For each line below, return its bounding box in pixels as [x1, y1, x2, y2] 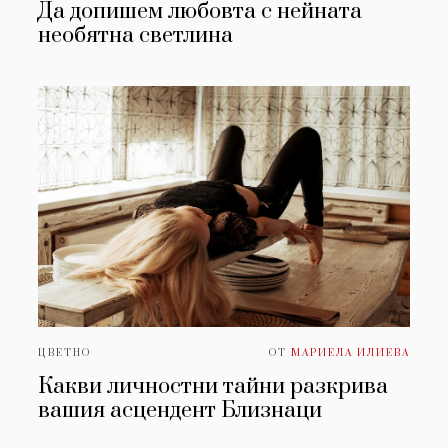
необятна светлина [38, 21, 239, 49]
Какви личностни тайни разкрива [38, 373, 389, 401]
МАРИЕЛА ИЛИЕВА [290, 347, 410, 360]
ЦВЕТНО [38, 347, 92, 360]
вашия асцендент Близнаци [38, 397, 323, 425]
